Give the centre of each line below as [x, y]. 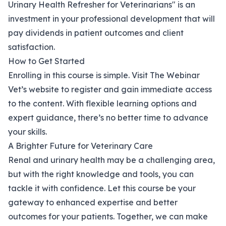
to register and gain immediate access [135, 90]
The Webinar [175, 75]
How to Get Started [46, 61]
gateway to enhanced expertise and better [93, 203]
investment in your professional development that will [111, 19]
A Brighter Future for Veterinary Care [80, 146]
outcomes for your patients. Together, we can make [108, 217]
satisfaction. [32, 47]
